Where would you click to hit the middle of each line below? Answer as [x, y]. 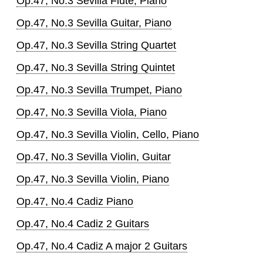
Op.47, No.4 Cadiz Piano [75, 201]
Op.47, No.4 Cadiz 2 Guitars [83, 223]
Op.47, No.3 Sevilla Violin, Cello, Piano [108, 134]
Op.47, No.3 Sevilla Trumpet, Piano [99, 90]
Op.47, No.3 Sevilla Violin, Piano [93, 179]
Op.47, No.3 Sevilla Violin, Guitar [94, 156]
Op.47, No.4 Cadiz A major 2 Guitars [102, 246]
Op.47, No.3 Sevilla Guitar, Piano [94, 23]
